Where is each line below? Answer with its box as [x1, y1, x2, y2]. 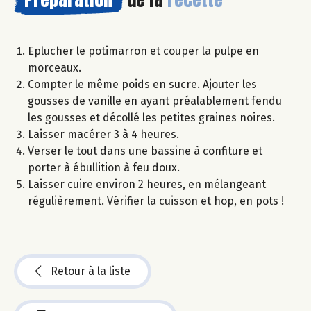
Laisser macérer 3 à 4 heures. [28, 128, 182, 142]
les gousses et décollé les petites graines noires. [28, 111, 278, 125]
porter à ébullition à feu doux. [28, 161, 183, 175]
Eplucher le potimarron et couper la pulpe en [28, 44, 259, 58]
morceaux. [28, 61, 84, 75]
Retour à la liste [51, 264, 131, 278]
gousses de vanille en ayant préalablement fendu [28, 94, 282, 108]
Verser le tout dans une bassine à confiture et [28, 144, 262, 158]
